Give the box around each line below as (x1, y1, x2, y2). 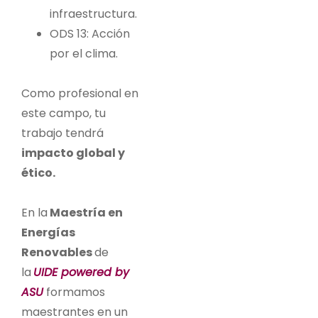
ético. (21, 164, 55, 181)
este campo (21, 104, 89, 121)
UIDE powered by (33, 263, 129, 280)
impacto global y (21, 144, 125, 161)
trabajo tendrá (21, 124, 104, 141)
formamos (43, 283, 105, 300)
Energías (21, 224, 75, 241)
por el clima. (50, 45, 118, 62)
